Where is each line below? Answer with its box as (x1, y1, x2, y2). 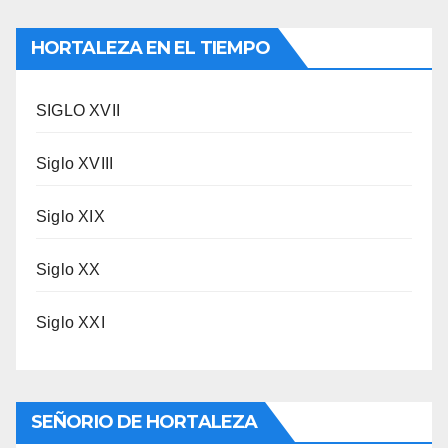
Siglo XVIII (36, 155, 114, 172)
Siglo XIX (36, 208, 105, 225)
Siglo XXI (36, 314, 105, 331)
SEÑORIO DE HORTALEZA (31, 411, 257, 433)
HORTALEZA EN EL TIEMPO (31, 37, 271, 59)
